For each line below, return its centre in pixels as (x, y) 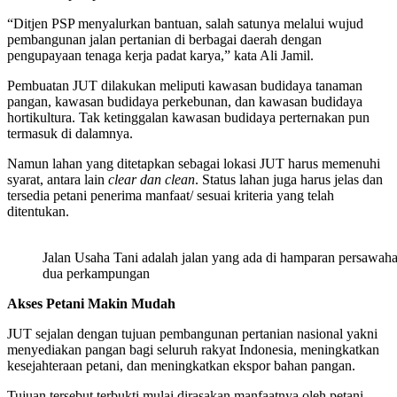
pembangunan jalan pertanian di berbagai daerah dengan (164, 40)
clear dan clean (152, 180)
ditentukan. (38, 212)
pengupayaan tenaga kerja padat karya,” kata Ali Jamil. (160, 56)
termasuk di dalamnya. (70, 134)
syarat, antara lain (58, 180)
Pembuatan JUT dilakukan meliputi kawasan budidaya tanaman (185, 86)
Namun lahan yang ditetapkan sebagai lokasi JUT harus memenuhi (194, 164)
